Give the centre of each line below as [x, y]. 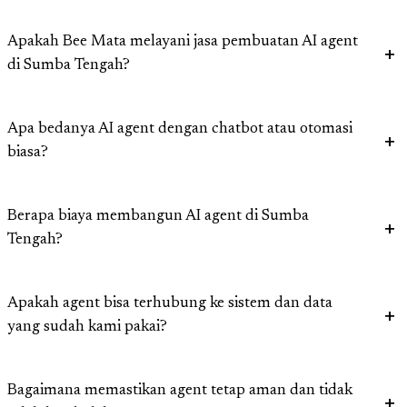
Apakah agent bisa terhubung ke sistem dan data [170, 304]
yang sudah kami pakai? [87, 328]
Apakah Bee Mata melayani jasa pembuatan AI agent [183, 43]
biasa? [28, 154]
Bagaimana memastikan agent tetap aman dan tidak [180, 392]
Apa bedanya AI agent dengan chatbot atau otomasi [180, 130]
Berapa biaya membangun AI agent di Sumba [158, 217]
